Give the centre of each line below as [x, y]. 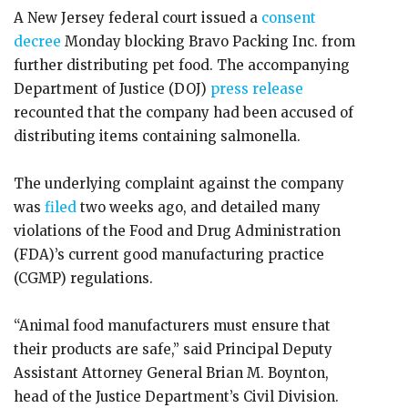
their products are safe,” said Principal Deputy [173, 349]
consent [289, 18]
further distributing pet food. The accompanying [182, 65]
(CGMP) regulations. [83, 278]
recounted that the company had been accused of [184, 112]
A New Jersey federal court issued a [138, 18]
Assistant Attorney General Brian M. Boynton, [171, 373]
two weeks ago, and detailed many [200, 207]
